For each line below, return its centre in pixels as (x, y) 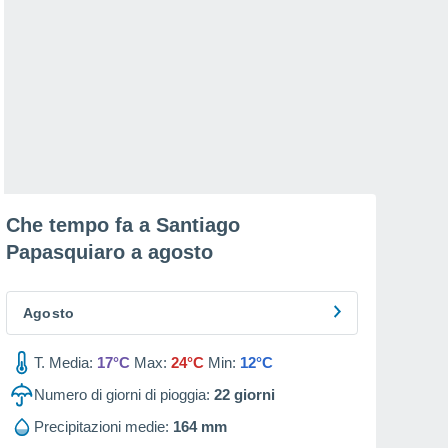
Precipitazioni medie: (101, 426)
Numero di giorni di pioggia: (122, 394)
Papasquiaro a (77, 252)
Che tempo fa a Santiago (123, 225)
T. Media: (63, 362)
